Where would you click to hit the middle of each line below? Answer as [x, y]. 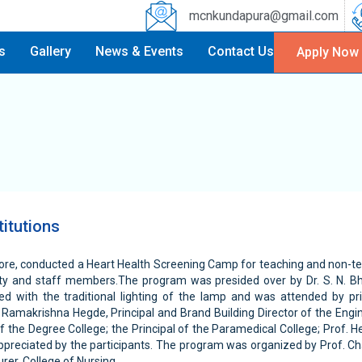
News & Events [139, 51]
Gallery [51, 51]
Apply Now [328, 52]
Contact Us [241, 51]
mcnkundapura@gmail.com [263, 15]
